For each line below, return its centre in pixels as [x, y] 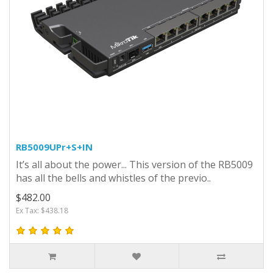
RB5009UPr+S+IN [54, 147]
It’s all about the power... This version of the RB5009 [134, 164]
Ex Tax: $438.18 [42, 210]
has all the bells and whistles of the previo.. [113, 178]
